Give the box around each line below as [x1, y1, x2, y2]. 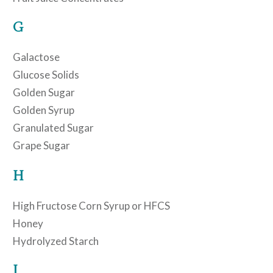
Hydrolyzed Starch [13, 234, 99, 247]
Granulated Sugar [13, 121, 94, 134]
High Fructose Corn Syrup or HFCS [13, 199, 170, 212]
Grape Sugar [13, 138, 70, 152]
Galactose [13, 50, 60, 63]
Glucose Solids [13, 68, 79, 81]
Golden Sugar [13, 85, 75, 99]
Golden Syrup [13, 103, 74, 116]
